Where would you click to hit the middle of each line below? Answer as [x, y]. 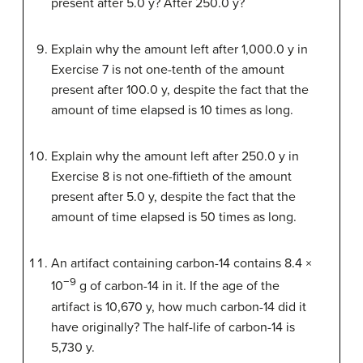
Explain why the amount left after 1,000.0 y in [179, 50]
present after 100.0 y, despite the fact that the [180, 90]
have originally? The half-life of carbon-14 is [173, 327]
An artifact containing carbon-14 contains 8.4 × [181, 264]
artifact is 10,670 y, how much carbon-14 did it [179, 307]
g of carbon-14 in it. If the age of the [178, 286]
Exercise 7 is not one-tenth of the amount [168, 70]
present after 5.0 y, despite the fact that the [173, 197]
